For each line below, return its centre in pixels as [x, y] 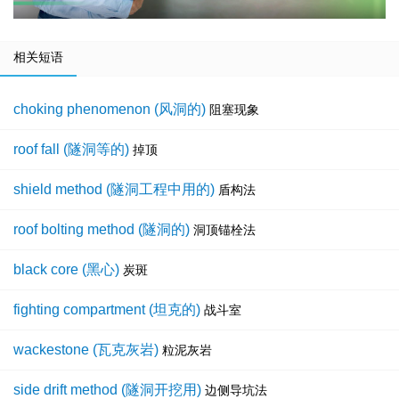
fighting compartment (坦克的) [107, 310]
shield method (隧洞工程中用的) [114, 190]
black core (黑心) [66, 270]
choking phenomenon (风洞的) [110, 110]
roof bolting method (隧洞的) [102, 230]
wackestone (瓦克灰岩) [86, 350]
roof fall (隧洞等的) [71, 150]
